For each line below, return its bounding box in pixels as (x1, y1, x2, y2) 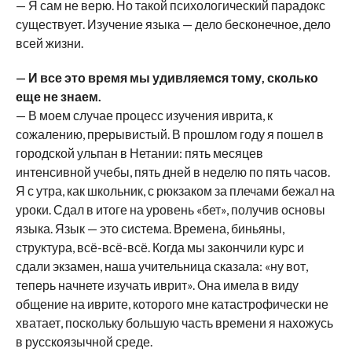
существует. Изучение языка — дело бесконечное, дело (15, 16, 331, 31)
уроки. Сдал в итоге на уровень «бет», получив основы (15, 201, 325, 217)
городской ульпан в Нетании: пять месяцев (15, 145, 263, 160)
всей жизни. (15, 35, 83, 50)
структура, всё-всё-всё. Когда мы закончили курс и (15, 239, 304, 255)
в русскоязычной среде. (15, 333, 152, 349)
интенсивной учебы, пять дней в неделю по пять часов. (15, 163, 330, 179)
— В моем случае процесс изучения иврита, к (15, 107, 273, 123)
